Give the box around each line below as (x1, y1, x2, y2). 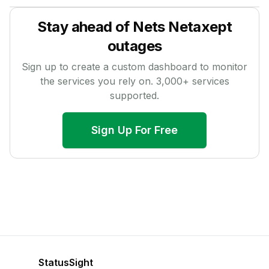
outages (107, 37, 162, 55)
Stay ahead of (37, 18, 133, 35)
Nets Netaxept (133, 18, 232, 35)
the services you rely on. (40, 75, 156, 87)
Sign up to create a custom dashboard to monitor (22, 61, 247, 73)
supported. (110, 89, 159, 101)
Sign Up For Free (91, 124, 178, 136)
